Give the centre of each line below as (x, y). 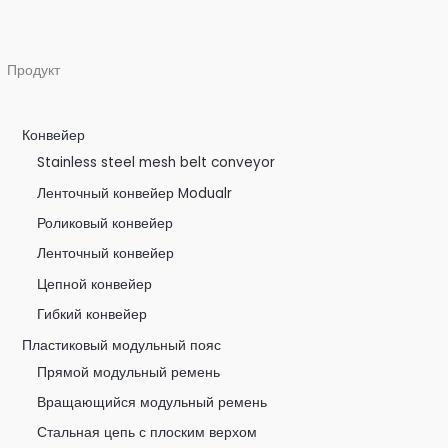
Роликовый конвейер (105, 223)
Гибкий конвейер (92, 315)
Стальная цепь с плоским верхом (147, 433)
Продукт (34, 70)
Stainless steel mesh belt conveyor (156, 163)
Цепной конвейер (95, 284)
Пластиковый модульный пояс (122, 345)
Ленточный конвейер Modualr (135, 193)
